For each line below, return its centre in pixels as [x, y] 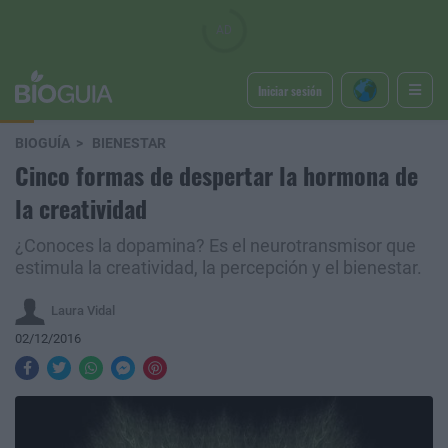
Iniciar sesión [289, 90]
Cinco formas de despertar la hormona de [216, 175]
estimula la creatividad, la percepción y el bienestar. [218, 268]
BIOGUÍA [42, 143]
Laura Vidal [83, 310]
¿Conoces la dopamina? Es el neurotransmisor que [215, 246]
